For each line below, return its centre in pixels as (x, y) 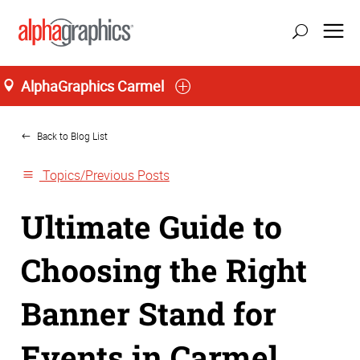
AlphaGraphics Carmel (92, 86)
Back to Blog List (72, 136)
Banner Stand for (149, 313)
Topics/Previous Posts (104, 176)
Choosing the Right (164, 270)
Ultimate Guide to (151, 226)
